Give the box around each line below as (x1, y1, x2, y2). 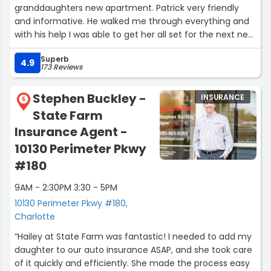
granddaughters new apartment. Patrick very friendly (15, 2, 239, 15)
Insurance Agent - (15, 123, 128, 141)
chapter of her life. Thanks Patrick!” (15, 42, 162, 54)
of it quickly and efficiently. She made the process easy (15, 257, 250, 270)
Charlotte (15, 211, 55, 223)
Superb (41, 54, 69, 65)
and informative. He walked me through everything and (15, 15, 249, 28)
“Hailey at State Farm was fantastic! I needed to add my (15, 230, 252, 243)
